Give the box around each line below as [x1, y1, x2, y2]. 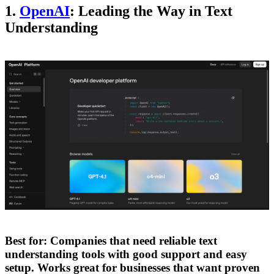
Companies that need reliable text [47, 234, 217, 248]
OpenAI [20, 2, 70, 19]
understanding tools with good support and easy [5, 248, 247, 261]
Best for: [5, 234, 47, 248]
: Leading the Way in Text [70, 2, 232, 19]
